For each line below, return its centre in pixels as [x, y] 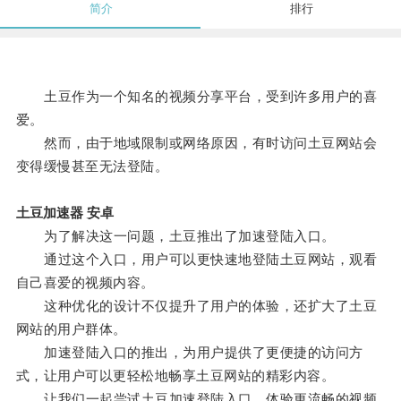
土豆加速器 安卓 [64, 213]
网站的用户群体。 [71, 329]
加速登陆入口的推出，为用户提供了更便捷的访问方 [189, 353]
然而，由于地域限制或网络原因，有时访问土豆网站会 [196, 143]
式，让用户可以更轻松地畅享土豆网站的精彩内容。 [175, 376]
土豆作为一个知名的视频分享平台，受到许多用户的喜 [196, 97]
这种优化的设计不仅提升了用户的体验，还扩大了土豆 [196, 306]
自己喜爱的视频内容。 [85, 283]
